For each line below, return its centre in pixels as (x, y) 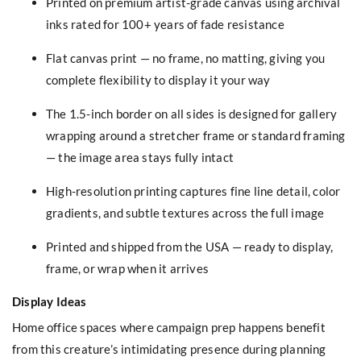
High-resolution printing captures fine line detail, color (193, 191)
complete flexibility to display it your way (158, 79)
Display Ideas (50, 301)
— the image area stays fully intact (140, 157)
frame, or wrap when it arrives (127, 268)
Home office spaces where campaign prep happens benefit (169, 327)
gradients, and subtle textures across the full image (185, 212)
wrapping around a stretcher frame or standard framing (196, 135)
